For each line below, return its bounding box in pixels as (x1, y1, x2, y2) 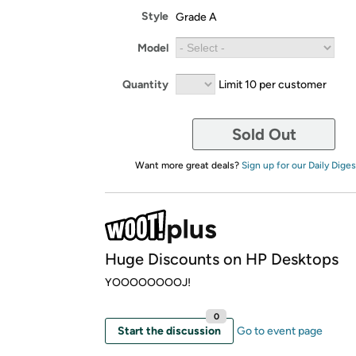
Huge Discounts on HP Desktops (105, 250, 339, 269)
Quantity (122, 77, 168, 91)
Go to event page (237, 324, 323, 338)
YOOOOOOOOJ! (105, 276, 191, 289)
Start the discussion (118, 324, 221, 338)
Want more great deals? (134, 160, 242, 171)
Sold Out (231, 125, 296, 144)
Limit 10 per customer (219, 77, 327, 91)
